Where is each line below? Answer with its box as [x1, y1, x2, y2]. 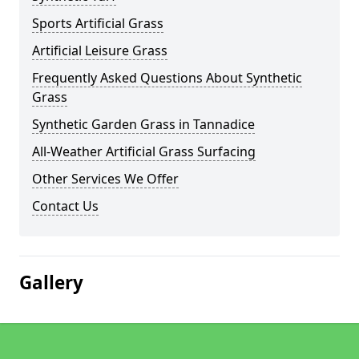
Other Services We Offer [32, 170, 179, 188]
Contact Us [32, 197, 99, 215]
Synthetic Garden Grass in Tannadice [32, 115, 255, 133]
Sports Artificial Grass [32, 14, 163, 32]
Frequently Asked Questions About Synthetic [32, 69, 302, 87]
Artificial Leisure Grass [32, 42, 167, 59]
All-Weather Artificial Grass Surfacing [32, 143, 256, 160]
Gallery [19, 270, 83, 295]
